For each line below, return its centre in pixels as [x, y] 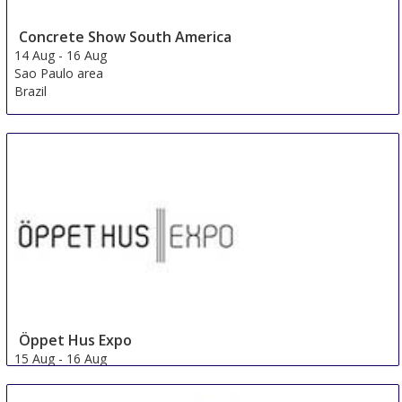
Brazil [31, 91]
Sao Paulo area [59, 73]
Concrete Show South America [126, 36]
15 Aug [35, 358]
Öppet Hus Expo [76, 340]
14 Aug [35, 55]
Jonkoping [44, 376]
